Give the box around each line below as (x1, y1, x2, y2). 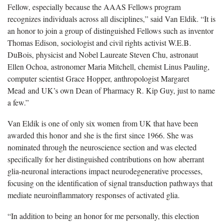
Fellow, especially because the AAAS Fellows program (7, 1, 181, 12)
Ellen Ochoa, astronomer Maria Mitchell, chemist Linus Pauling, (7, 61, 210, 72)
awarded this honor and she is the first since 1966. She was (7, 129, 193, 140)
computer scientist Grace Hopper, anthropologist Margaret (7, 73, 189, 84)
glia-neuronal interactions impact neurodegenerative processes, (7, 165, 203, 176)
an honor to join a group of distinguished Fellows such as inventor (7, 25, 214, 36)
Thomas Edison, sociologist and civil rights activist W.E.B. (7, 37, 191, 48)
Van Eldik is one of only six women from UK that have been (7, 117, 198, 128)
